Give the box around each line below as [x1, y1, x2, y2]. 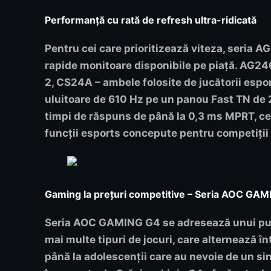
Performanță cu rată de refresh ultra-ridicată [45, 13, 256, 26]
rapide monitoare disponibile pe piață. [45, 59, 240, 71]
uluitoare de [45, 93, 108, 105]
